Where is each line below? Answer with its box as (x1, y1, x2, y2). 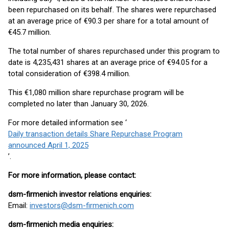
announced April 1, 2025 (8, 141, 88, 150)
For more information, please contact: (8, 171, 136, 180)
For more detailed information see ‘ (8, 118, 127, 127)
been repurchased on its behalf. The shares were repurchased (8, 5, 216, 14)
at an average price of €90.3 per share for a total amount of (8, 16, 209, 26)
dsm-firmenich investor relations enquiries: (8, 190, 151, 199)
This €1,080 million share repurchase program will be (8, 88, 184, 97)
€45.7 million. (8, 28, 51, 37)
